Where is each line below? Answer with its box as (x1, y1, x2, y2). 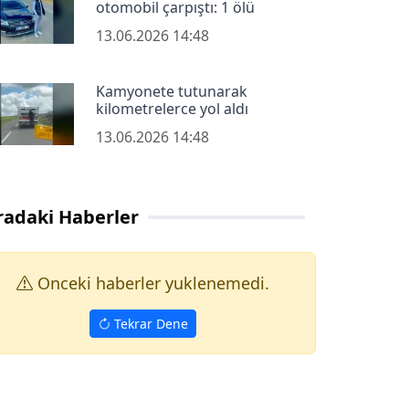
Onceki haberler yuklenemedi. (32, 271, 269, 294)
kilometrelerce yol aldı (95, 98, 248, 119)
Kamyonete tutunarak (95, 80, 247, 101)
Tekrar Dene (110, 315, 188, 333)
